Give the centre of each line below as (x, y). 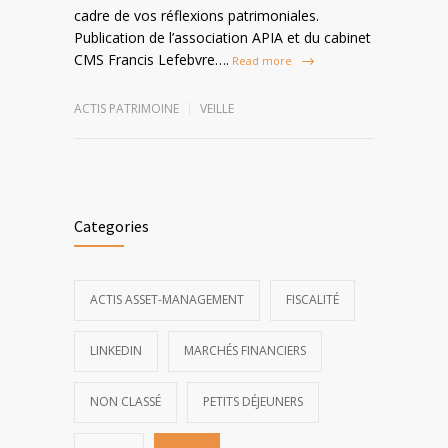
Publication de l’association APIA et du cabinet (222, 37)
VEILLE (217, 108)
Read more (262, 60)
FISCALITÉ (312, 299)
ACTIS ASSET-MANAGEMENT (167, 299)
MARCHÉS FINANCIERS (245, 350)
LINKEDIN (116, 350)
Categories (111, 225)
